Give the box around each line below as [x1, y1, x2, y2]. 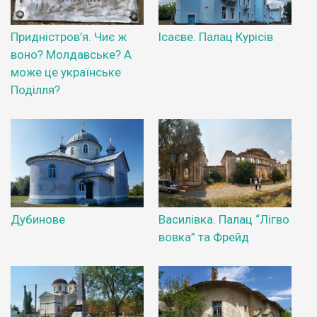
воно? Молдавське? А [11, 47, 132, 62]
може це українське [11, 65, 121, 80]
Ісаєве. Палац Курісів [158, 30, 273, 45]
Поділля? [11, 83, 60, 98]
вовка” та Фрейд [158, 230, 249, 245]
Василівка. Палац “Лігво [158, 212, 289, 227]
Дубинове [11, 212, 65, 227]
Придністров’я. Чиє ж [11, 30, 127, 45]
